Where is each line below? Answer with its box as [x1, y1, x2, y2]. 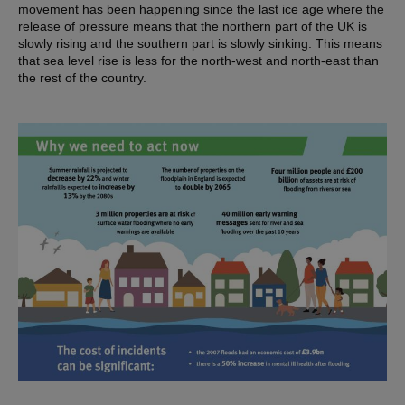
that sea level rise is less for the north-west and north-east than [18, 52, 379, 68]
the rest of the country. [18, 70, 146, 85]
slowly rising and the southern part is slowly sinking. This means [18, 35, 382, 51]
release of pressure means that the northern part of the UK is [18, 18, 367, 33]
